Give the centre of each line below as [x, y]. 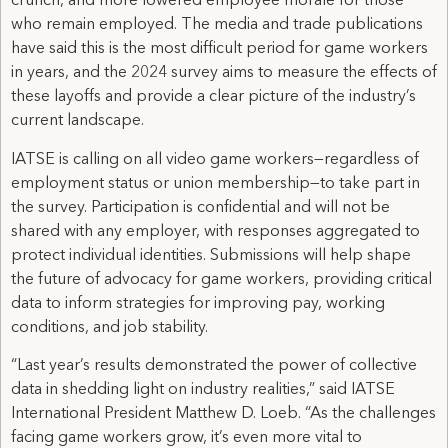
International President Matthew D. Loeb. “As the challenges [223, 414]
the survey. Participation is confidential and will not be [200, 207]
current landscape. [77, 121]
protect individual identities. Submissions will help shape [211, 255]
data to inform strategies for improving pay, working [198, 303]
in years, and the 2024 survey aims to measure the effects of [224, 73]
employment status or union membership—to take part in [215, 183]
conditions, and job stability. [109, 327]
